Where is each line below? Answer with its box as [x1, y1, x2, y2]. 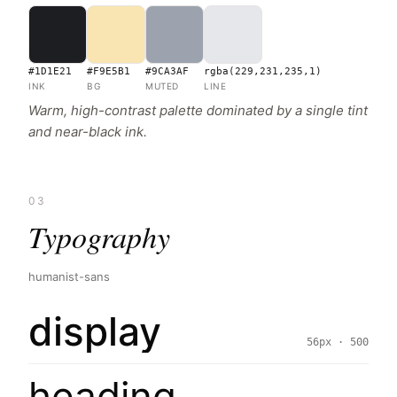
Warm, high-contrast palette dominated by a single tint [28, 102, 368, 119]
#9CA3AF [145, 66, 189, 77]
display [28, 307, 161, 355]
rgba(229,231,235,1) [204, 66, 322, 77]
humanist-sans [28, 269, 110, 284]
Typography [28, 216, 170, 256]
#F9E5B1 [87, 66, 130, 77]
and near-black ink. [28, 123, 147, 140]
